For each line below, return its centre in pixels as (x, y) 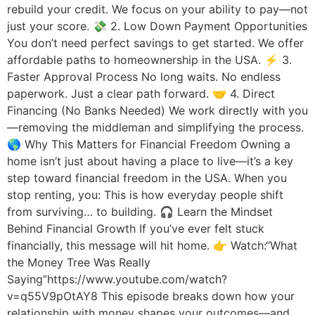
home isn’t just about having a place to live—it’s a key (150, 161)
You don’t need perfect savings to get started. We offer (155, 43)
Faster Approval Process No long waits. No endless (144, 76)
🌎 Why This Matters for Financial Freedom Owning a (149, 144)
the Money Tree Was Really (79, 262)
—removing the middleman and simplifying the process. (155, 127)
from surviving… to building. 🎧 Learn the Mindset (140, 211)
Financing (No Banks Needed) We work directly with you (157, 110)
